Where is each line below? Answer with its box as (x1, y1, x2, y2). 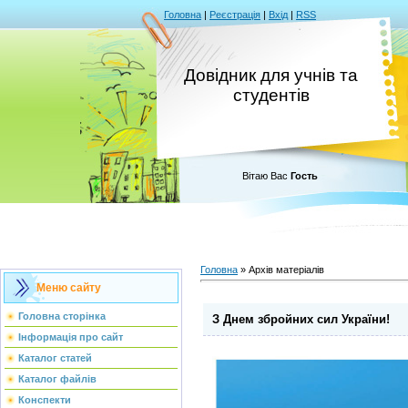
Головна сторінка (18, 311, 106, 321)
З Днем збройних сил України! (212, 312, 390, 327)
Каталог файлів (18, 373, 97, 384)
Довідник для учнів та (184, 66, 358, 85)
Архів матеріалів (249, 264, 324, 275)
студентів (232, 86, 310, 105)
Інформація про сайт (18, 331, 123, 342)
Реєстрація (209, 9, 260, 20)
